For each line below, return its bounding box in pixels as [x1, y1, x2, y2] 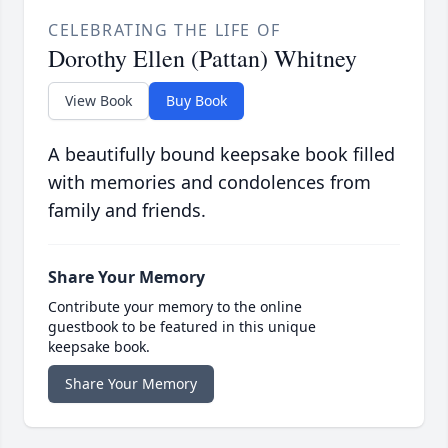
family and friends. [48, 198, 206, 223]
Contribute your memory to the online [48, 297, 302, 317]
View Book [65, 91, 132, 111]
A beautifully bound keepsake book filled [48, 142, 395, 167]
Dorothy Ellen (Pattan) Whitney [48, 42, 357, 75]
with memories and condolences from [48, 170, 371, 195]
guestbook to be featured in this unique [48, 317, 316, 337]
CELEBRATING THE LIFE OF [48, 19, 281, 42]
